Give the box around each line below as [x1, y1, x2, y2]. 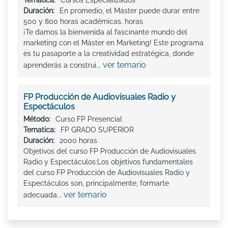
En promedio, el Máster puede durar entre [60, 6, 199, 15]
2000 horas [60, 136, 97, 145]
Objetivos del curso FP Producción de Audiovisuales [23, 147, 196, 155]
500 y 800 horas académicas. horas [23, 17, 143, 25]
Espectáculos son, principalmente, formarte [23, 179, 169, 187]
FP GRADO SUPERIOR [61, 125, 134, 134]
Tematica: [23, 125, 55, 134]
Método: [23, 115, 50, 123]
